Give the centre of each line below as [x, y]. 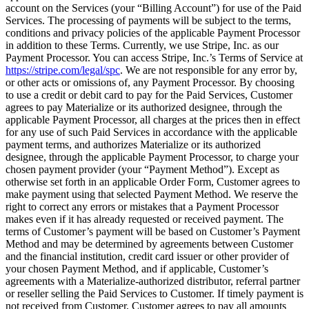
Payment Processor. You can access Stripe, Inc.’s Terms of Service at [154, 58]
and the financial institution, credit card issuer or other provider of [147, 257]
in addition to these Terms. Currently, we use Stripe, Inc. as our [142, 46]
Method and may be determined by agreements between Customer [149, 244]
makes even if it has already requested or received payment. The [144, 219]
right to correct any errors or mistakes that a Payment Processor [142, 207]
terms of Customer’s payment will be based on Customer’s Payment [153, 232]
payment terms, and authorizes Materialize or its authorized [133, 145]
